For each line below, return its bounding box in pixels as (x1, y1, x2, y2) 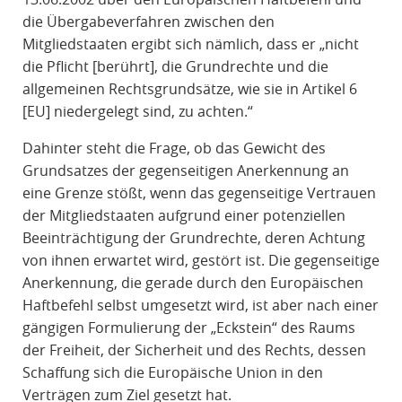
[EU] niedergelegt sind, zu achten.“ (22, 101, 253, 122)
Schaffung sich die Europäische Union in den (22, 363, 323, 383)
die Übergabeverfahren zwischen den (22, 12, 275, 32)
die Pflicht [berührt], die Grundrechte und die (22, 57, 328, 77)
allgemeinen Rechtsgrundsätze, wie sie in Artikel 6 (22, 79, 357, 100)
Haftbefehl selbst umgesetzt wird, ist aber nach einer (22, 295, 379, 316)
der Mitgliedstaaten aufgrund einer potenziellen (22, 205, 345, 226)
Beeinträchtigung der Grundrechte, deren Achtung (22, 228, 365, 249)
